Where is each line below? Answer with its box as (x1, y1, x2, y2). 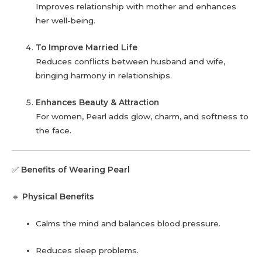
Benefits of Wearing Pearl (21, 165, 130, 175)
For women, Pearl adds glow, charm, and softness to (36, 111, 249, 121)
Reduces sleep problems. (36, 245, 139, 255)
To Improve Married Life (36, 43, 138, 53)
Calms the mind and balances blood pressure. (36, 219, 221, 229)
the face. (36, 125, 72, 135)
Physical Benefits (22, 192, 94, 202)
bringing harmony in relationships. (36, 71, 173, 81)
